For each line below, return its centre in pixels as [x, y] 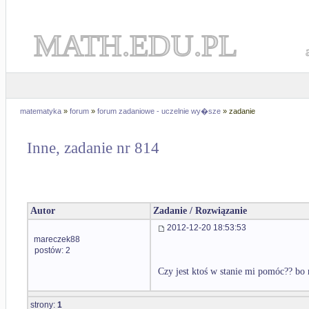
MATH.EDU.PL [136, 46]
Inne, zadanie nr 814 [93, 148]
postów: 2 [52, 250]
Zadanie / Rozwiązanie [200, 211]
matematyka [41, 111]
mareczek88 [57, 239]
